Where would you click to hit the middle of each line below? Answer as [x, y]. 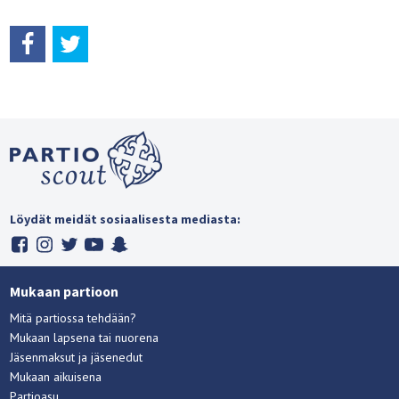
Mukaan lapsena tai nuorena [85, 338]
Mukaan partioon [65, 292]
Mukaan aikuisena [56, 377]
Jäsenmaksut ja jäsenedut [77, 358]
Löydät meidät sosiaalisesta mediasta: [126, 220]
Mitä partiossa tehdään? [73, 318]
